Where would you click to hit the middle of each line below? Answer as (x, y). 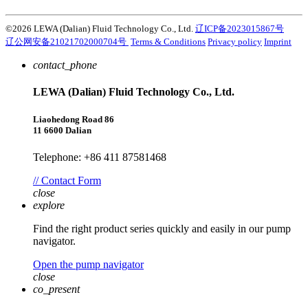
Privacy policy (235, 42)
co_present (56, 289)
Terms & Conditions (168, 42)
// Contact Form (67, 180)
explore (49, 205)
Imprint (278, 42)
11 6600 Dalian (62, 130)
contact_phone (65, 65)
